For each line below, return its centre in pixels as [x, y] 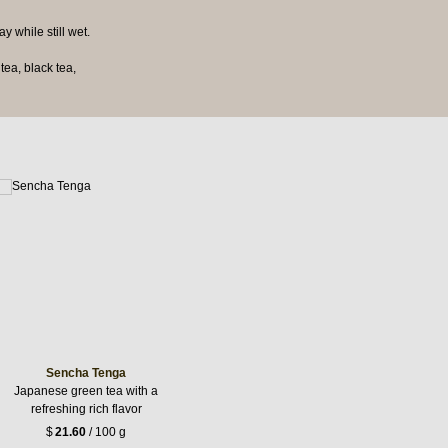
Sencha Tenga [86, 372]
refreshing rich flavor [86, 408]
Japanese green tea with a [86, 390]
